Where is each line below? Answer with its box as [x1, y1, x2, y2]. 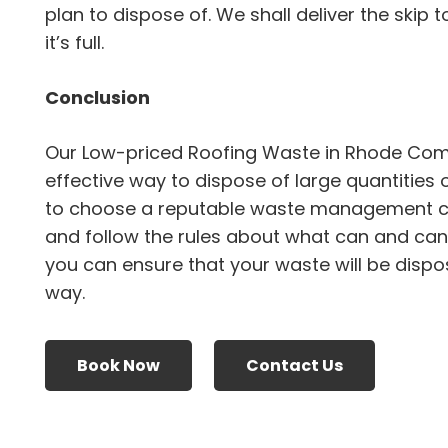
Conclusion [45, 85, 150, 111]
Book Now [77, 353, 160, 377]
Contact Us [245, 353, 343, 377]
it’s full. [45, 30, 104, 56]
